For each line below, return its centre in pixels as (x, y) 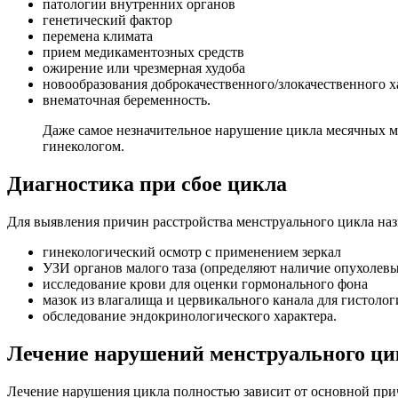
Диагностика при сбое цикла (147, 184)
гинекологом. (84, 147)
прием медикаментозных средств (143, 52)
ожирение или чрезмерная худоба (144, 68)
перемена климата (98, 36)
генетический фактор (107, 20)
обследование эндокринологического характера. (190, 316)
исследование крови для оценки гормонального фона (205, 284)
